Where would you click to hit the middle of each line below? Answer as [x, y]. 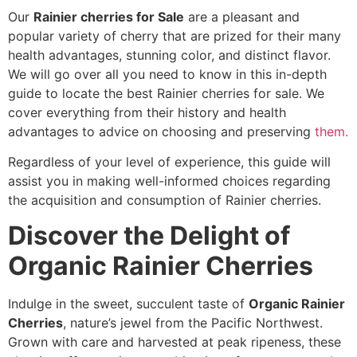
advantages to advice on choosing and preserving [161, 131]
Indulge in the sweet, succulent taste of [128, 304]
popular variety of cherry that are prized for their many [175, 35]
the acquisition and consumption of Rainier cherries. [165, 200]
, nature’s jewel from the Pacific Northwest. [193, 323]
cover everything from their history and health [147, 112]
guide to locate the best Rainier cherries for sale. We [166, 93]
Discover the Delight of [149, 236]
